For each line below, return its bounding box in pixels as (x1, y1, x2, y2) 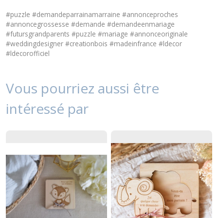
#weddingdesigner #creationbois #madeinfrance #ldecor (6, 38, 182, 48)
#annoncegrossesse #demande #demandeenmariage (6, 19, 175, 29)
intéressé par (6, 99, 89, 118)
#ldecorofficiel (6, 48, 50, 58)
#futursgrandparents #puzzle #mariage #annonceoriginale (6, 29, 188, 38)
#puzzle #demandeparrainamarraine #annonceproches (6, 9, 178, 19)
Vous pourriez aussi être (6, 78, 159, 97)
